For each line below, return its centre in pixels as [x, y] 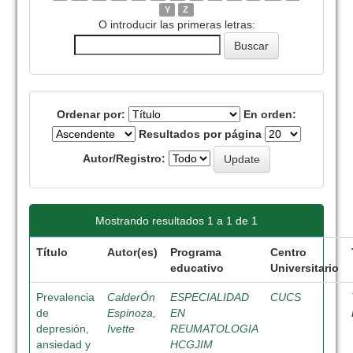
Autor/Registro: [124, 158]
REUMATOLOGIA [214, 329]
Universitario [305, 268]
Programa [196, 252]
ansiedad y [64, 344]
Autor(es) [133, 252]
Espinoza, [132, 313]
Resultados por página [200, 134]
